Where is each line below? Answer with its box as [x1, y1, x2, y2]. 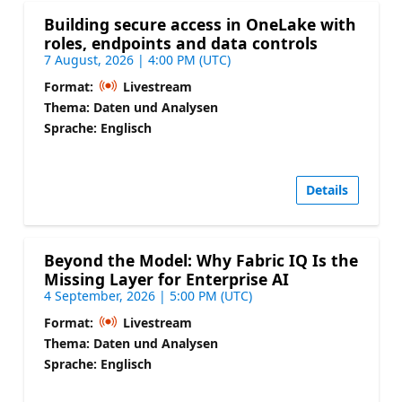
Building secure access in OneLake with [43, 13, 356, 35]
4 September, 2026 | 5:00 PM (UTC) [43, 287, 252, 305]
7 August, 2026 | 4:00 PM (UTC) [43, 50, 231, 68]
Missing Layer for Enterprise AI [43, 268, 289, 291]
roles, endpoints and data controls [43, 31, 318, 54]
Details [306, 181, 348, 199]
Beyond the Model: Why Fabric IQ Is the [43, 249, 358, 272]
